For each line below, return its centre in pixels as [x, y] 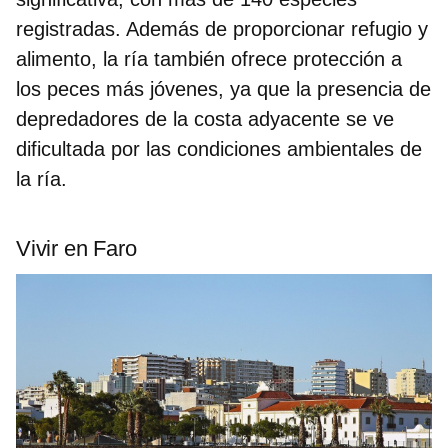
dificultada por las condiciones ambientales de [219, 148]
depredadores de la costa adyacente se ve [205, 118]
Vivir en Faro [76, 248]
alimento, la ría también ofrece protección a [209, 58]
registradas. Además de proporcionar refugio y [222, 28]
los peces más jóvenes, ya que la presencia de [223, 88]
